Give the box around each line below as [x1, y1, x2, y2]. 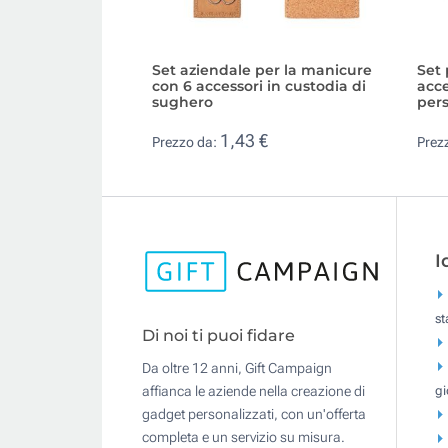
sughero [152, 92, 213, 111]
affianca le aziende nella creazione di [142, 383, 365, 400]
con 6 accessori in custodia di [152, 76, 366, 95]
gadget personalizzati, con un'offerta [142, 406, 366, 423]
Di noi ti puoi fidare [142, 326, 295, 346]
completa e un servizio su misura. [142, 429, 345, 446]
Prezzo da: [152, 134, 220, 151]
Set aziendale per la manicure [152, 60, 372, 79]
